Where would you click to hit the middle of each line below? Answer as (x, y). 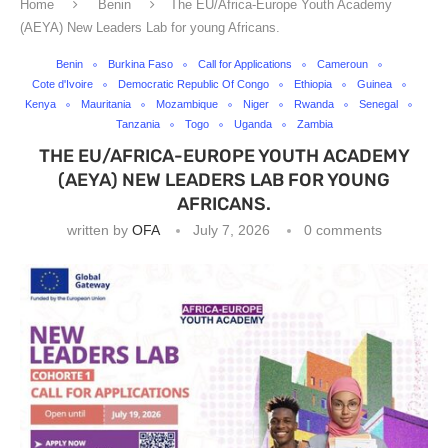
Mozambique (187, 104)
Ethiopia (312, 84)
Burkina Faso (140, 64)
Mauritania (106, 104)
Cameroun (342, 64)
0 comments (342, 230)
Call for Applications (244, 64)
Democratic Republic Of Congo (193, 84)
